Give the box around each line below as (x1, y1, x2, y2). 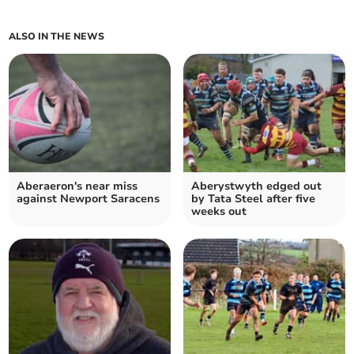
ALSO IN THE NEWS (9, 29, 105, 43)
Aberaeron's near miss (17, 178, 138, 194)
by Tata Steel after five (191, 190, 315, 206)
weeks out (191, 203, 247, 219)
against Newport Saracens (17, 190, 160, 206)
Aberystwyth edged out (191, 178, 322, 194)
